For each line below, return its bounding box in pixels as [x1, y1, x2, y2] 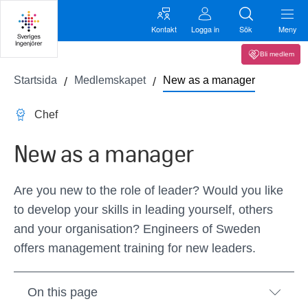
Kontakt [151, 23, 177, 34]
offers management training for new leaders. [14, 241, 256, 255]
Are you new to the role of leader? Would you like [14, 184, 283, 197]
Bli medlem [260, 50, 294, 58]
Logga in [190, 23, 219, 34]
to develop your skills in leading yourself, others [14, 203, 273, 217]
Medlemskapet [74, 74, 146, 86]
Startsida [14, 74, 57, 86]
